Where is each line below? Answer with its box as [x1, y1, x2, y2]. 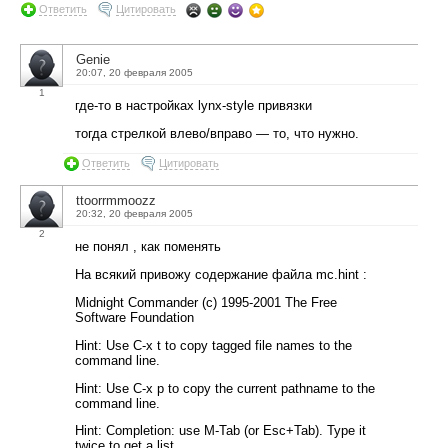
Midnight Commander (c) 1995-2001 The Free [75, 294, 337, 310]
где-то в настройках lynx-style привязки [75, 97, 312, 113]
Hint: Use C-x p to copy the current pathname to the [75, 380, 375, 396]
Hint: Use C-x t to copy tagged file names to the [75, 337, 352, 353]
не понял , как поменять [75, 239, 221, 255]
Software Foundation [75, 309, 194, 325]
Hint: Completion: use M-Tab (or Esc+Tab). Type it [75, 423, 366, 439]
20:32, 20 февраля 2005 [76, 208, 193, 220]
